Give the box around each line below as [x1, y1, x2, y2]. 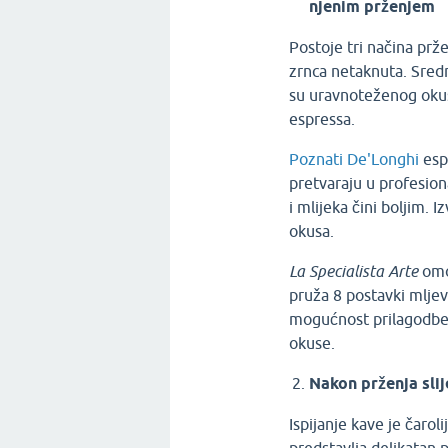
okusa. [289, 222, 335, 241]
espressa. [289, 110, 356, 129]
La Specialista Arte [289, 262, 419, 281]
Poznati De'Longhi [289, 150, 420, 169]
